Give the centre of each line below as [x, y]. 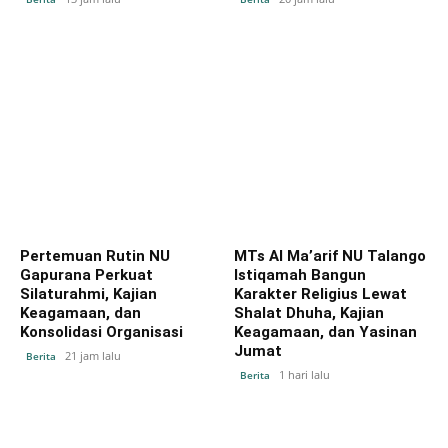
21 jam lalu [93, 355]
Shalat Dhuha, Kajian [309, 312]
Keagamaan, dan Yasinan [325, 331]
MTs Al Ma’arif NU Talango [330, 255]
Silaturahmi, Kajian [88, 293]
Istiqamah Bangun [300, 274]
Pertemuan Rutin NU [95, 255]
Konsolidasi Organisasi [101, 331]
